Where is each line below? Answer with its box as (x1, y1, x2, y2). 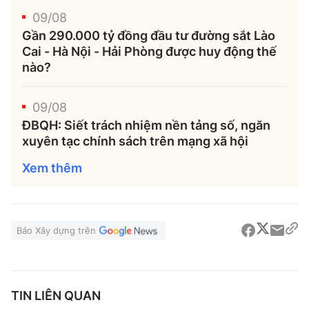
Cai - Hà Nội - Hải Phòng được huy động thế (22, 44, 277, 59)
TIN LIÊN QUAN (11, 288, 101, 303)
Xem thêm (22, 161, 82, 175)
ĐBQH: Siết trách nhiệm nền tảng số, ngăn (22, 118, 270, 132)
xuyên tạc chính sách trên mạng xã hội (22, 134, 248, 148)
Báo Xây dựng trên (17, 225, 96, 236)
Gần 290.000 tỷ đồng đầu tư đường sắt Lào (22, 28, 275, 43)
